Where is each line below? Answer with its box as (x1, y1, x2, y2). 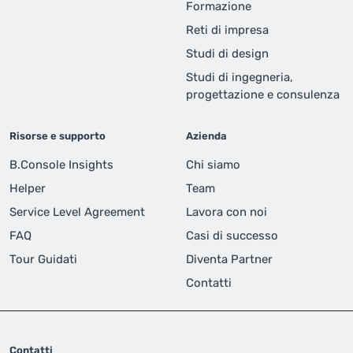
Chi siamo (186, 158, 240, 173)
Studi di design (186, 46, 269, 61)
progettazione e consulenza (186, 87, 340, 102)
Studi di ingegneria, (186, 70, 293, 85)
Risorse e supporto (9, 130, 106, 143)
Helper (9, 181, 46, 196)
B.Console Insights (9, 158, 113, 173)
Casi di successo (186, 229, 278, 243)
